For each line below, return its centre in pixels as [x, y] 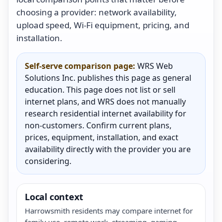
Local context [54, 196]
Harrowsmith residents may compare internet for [109, 210]
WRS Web [154, 66]
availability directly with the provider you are [108, 149]
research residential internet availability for [106, 113]
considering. [48, 161]
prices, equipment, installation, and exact [102, 137]
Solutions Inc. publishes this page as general [108, 78]
